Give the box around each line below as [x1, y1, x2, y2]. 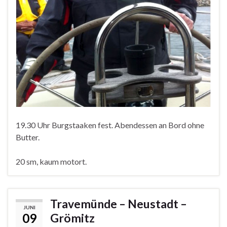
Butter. [16, 132, 40, 142]
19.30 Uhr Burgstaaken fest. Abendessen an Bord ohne [16, 120, 204, 130]
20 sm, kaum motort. [16, 156, 87, 166]
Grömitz [50, 210, 95, 225]
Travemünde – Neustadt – [50, 196, 187, 211]
